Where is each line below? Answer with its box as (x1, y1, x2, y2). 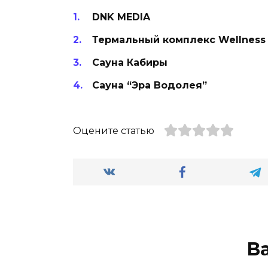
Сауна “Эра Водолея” (92, 80, 207, 92)
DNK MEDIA (92, 11, 150, 23)
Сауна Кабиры (92, 57, 167, 69)
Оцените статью (73, 125, 154, 137)
